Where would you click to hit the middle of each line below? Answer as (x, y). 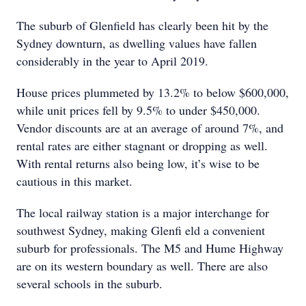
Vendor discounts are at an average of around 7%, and (150, 128)
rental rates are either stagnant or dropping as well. (142, 145)
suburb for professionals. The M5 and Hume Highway (150, 248)
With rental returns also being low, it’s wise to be (138, 163)
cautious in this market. (74, 181)
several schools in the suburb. (92, 283)
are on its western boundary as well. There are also (142, 266)
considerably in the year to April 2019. (112, 61)
